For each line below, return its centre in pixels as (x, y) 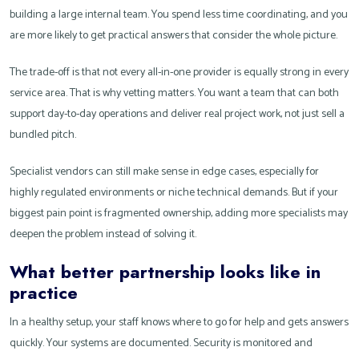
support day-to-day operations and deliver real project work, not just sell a (177, 115)
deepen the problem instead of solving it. (103, 235)
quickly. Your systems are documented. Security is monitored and (161, 344)
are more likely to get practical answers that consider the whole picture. (173, 36)
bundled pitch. (43, 135)
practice (44, 293)
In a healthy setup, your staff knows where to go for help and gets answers (179, 323)
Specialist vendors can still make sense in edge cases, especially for (164, 172)
